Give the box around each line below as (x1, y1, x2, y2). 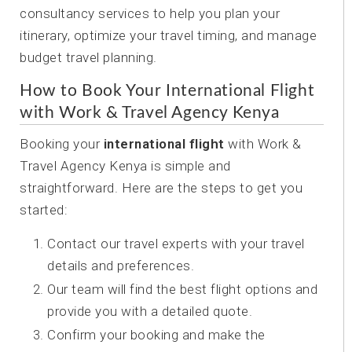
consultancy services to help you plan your (20, 5, 280, 21)
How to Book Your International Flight (20, 82, 315, 99)
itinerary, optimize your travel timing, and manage (20, 27, 317, 43)
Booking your (20, 136, 104, 152)
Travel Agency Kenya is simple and (20, 158, 231, 174)
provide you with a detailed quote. (47, 303, 252, 319)
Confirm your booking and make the (47, 327, 266, 343)
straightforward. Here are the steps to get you (20, 180, 302, 196)
